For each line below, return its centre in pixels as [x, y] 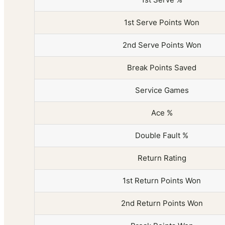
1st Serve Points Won [162, 23]
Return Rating [162, 158]
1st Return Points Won [162, 181]
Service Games [162, 90]
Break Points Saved [162, 68]
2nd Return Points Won [162, 203]
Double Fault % [162, 136]
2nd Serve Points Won [162, 45]
